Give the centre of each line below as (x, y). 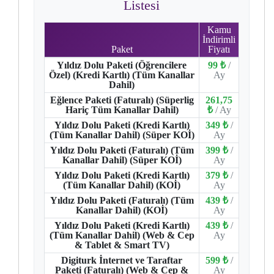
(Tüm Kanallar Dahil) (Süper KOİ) (122, 135)
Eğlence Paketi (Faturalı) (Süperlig (122, 100)
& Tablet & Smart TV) (122, 245)
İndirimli (219, 39)
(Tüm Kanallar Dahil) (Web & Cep (122, 235)
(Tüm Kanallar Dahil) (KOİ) (122, 185)
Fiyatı (219, 49)
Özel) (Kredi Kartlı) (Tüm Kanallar (122, 75)
